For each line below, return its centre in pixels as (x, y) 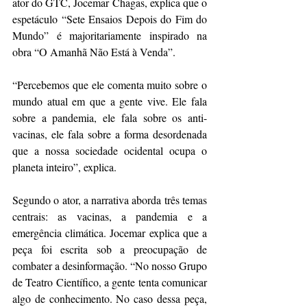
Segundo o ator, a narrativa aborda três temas (110, 199)
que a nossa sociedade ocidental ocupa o (110, 150)
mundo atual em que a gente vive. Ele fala (110, 101)
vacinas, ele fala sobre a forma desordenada (110, 134)
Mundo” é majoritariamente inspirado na (110, 35)
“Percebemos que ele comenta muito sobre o (110, 84)
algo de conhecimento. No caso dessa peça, (110, 298)
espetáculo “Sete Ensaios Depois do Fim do (110, 19)
